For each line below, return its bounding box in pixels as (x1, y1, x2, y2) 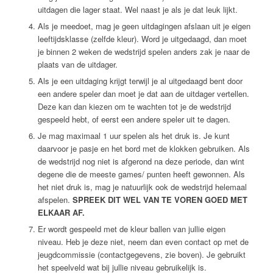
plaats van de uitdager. (37, 58, 118, 71)
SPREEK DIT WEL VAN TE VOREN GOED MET (72, 194, 247, 206)
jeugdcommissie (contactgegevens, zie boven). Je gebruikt (37, 249, 246, 261)
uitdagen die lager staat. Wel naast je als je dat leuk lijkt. (37, 4, 238, 16)
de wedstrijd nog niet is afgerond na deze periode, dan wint (37, 155, 244, 168)
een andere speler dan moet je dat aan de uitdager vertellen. (37, 88, 249, 100)
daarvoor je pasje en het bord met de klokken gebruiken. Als (37, 143, 250, 155)
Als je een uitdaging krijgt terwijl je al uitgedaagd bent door (37, 75, 243, 87)
